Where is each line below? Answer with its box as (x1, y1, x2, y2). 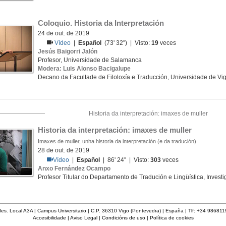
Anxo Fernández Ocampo (38, 165, 110, 172)
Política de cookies (149, 215, 194, 220)
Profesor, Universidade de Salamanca (38, 56, 142, 64)
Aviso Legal (70, 215, 97, 220)
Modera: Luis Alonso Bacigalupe (38, 65, 131, 72)
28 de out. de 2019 (38, 147, 89, 154)
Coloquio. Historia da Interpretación (38, 19, 164, 27)
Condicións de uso (101, 215, 145, 220)
